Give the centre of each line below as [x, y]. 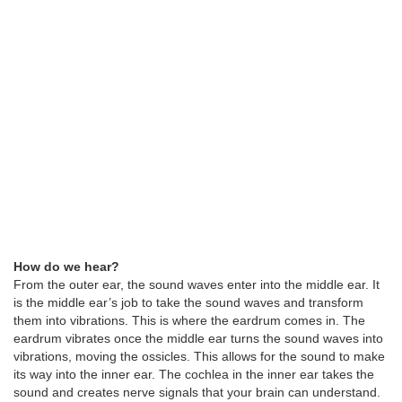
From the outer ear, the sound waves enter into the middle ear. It [197, 285]
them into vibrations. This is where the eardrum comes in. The [189, 321]
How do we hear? [66, 267]
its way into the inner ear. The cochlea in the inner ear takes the [194, 375]
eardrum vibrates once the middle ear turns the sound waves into [198, 339]
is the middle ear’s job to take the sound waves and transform [188, 303]
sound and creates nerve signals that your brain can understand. [197, 393]
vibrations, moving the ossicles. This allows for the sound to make [199, 357]
